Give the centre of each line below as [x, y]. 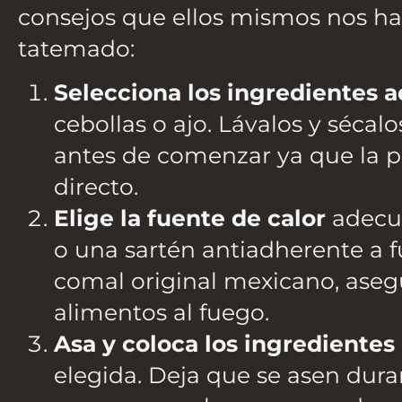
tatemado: [76, 48]
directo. [96, 187]
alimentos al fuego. [162, 313]
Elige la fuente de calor [190, 218]
